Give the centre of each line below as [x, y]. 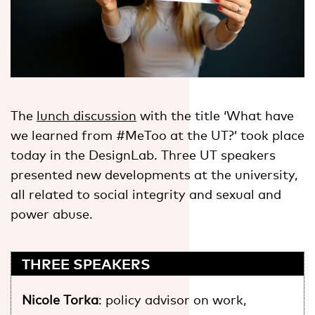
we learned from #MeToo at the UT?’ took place [157, 135]
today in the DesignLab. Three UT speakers [143, 154]
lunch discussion [86, 115]
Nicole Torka [60, 299]
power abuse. [52, 213]
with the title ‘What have [215, 115]
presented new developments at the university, [154, 174]
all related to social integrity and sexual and [146, 194]
